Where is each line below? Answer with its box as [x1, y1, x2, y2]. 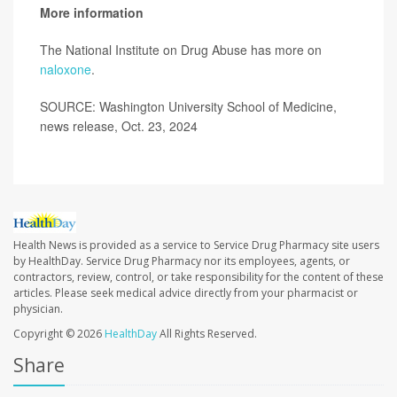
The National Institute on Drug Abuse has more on [40, 41, 322, 58]
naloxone [40, 60, 91, 78]
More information [40, 4, 144, 21]
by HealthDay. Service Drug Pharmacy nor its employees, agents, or [13, 253, 350, 269]
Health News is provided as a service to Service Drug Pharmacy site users [13, 237, 379, 253]
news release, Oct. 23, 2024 [40, 117, 198, 135]
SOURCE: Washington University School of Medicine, [40, 97, 337, 115]
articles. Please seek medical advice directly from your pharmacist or [13, 285, 358, 301]
